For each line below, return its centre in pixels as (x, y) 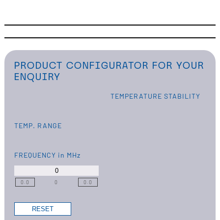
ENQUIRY (37, 77)
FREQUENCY (36, 155)
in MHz (69, 155)
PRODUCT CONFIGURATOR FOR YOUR (109, 66)
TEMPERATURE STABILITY (155, 96)
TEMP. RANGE (38, 126)
